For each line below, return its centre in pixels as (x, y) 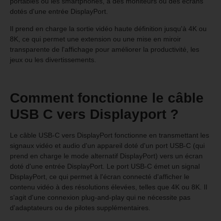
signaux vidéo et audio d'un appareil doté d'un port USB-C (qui (107, 145)
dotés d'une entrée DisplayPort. (59, 11)
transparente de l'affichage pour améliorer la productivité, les (105, 50)
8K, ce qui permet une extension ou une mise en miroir (95, 39)
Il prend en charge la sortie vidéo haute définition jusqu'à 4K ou (108, 29)
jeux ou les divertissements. (53, 60)
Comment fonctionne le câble (107, 98)
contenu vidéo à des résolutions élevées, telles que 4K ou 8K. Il (109, 187)
